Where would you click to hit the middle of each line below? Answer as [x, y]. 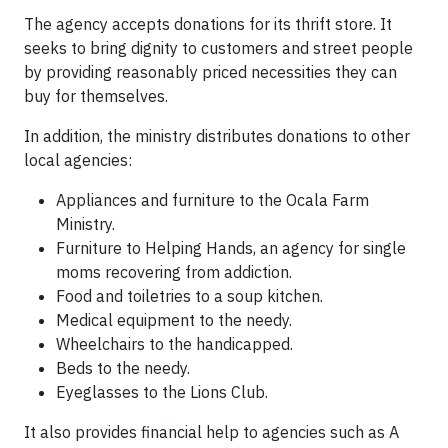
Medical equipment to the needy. [174, 320]
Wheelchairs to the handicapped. [174, 344]
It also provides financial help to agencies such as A [211, 432]
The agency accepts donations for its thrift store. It [208, 24]
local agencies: [78, 160]
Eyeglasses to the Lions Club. [162, 392]
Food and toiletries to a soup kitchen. [189, 296]
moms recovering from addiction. [174, 272]
